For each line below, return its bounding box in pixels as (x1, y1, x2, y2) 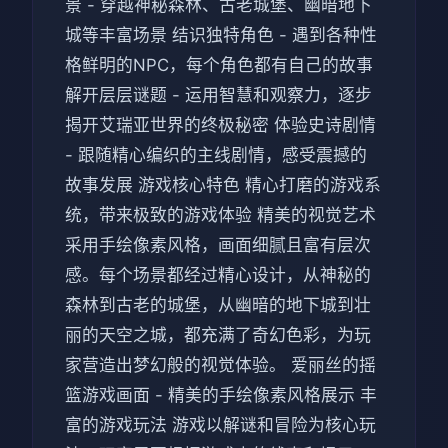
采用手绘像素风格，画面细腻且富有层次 (65, 234, 371, 255)
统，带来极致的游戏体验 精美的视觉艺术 (65, 204, 376, 225)
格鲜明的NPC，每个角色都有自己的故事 (65, 54, 373, 75)
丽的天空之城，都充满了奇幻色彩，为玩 (65, 324, 371, 345)
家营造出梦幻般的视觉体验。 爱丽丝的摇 (65, 354, 376, 375)
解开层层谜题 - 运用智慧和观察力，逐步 (65, 84, 372, 105)
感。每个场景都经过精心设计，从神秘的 (65, 264, 371, 285)
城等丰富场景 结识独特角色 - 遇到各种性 (65, 24, 377, 45)
